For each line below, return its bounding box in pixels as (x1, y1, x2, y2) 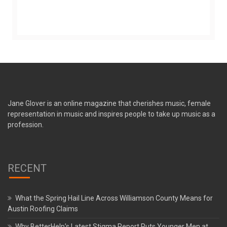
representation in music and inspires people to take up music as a (8, 109, 215, 118)
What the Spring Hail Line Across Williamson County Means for (15, 194, 213, 202)
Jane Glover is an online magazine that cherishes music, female (8, 99, 211, 107)
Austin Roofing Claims (8, 204, 78, 213)
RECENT (8, 162, 47, 174)
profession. (8, 120, 44, 129)
